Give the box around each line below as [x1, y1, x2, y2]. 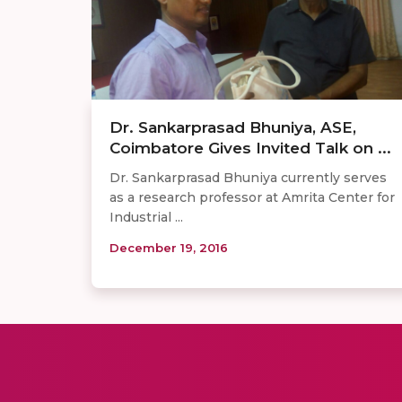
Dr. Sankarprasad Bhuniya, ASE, [109, 118, 356, 137]
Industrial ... [109, 209, 183, 226]
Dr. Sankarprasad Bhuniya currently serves [109, 170, 387, 187]
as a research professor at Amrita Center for [109, 189, 395, 206]
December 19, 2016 [109, 240, 228, 256]
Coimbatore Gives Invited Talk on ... [109, 139, 391, 158]
